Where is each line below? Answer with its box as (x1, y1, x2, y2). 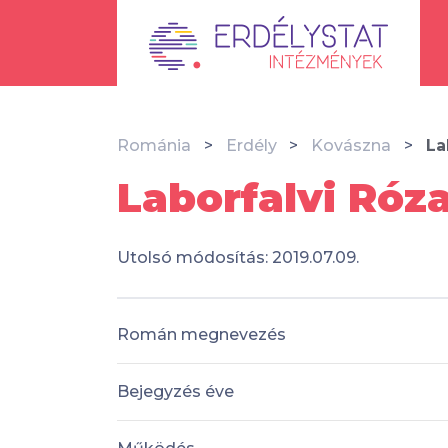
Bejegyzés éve (117, 381, 234, 401)
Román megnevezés (117, 324, 286, 344)
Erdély (225, 136, 277, 155)
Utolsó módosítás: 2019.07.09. (117, 248, 359, 267)
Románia (117, 136, 191, 155)
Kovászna (311, 136, 392, 155)
